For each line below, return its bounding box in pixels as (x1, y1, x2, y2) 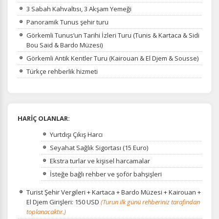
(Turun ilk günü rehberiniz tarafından (101, 197, 200, 207)
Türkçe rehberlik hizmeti (26, 66, 98, 76)
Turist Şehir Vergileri (26, 188, 87, 197)
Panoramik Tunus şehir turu (26, 17, 109, 26)
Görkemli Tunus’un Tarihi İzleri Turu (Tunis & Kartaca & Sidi (26, 30, 199, 40)
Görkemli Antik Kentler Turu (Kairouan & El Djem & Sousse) (26, 53, 198, 63)
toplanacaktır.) (26, 207, 66, 217)
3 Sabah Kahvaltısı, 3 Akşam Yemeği (26, 4, 131, 13)
